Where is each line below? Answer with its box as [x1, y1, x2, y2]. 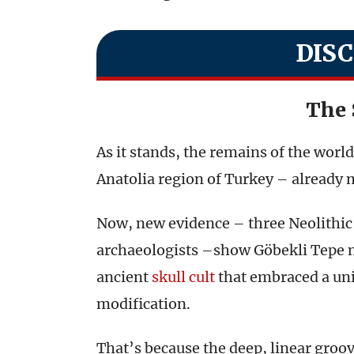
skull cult [152, 268, 215, 286]
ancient [96, 268, 152, 286]
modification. [96, 295, 190, 313]
